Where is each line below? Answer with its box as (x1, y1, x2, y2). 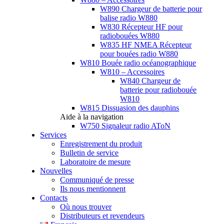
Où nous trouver (60, 202, 112, 211)
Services (40, 130, 67, 139)
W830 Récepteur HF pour (100, 22, 183, 31)
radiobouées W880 (100, 31, 160, 40)
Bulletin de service (60, 148, 119, 157)
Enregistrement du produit (60, 139, 142, 148)
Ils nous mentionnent (60, 184, 126, 193)
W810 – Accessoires (100, 67, 165, 76)
